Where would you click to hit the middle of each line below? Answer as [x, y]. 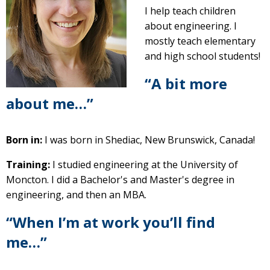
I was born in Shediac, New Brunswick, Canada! [150, 140]
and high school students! [202, 56]
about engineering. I [191, 26]
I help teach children [190, 11]
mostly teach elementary [200, 41]
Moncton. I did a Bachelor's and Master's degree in [120, 179]
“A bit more [186, 83]
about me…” [50, 103]
